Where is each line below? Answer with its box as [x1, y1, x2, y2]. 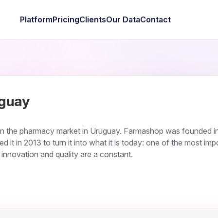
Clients [79, 15, 106, 24]
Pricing [52, 15, 79, 24]
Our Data [106, 15, 140, 24]
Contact [140, 15, 171, 24]
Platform [19, 15, 53, 24]
